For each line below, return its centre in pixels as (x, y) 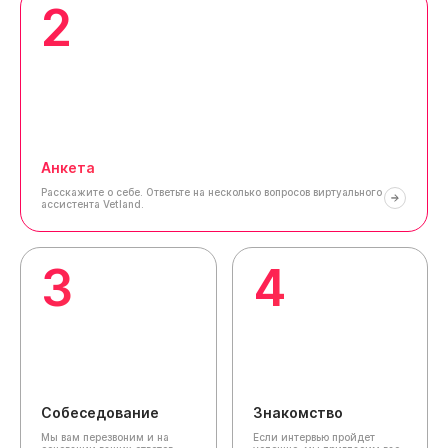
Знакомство (297, 412)
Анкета (68, 167)
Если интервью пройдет (313, 437)
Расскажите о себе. (92, 192)
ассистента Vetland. (92, 204)
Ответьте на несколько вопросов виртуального (262, 192)
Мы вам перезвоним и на (105, 437)
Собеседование (100, 412)
